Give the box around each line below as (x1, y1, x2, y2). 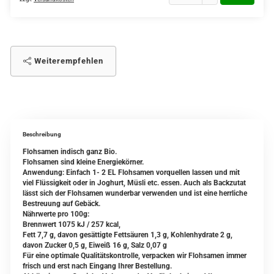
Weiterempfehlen (32, 56, 103, 65)
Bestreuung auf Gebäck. (23, 199, 100, 208)
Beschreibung (23, 131, 61, 138)
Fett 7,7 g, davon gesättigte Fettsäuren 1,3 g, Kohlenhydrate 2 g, (23, 231, 232, 239)
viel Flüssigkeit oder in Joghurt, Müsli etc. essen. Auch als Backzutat (23, 179, 246, 187)
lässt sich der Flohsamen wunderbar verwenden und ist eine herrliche (23, 189, 247, 198)
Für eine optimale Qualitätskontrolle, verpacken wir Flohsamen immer (23, 251, 246, 260)
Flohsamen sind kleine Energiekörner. (23, 158, 144, 166)
